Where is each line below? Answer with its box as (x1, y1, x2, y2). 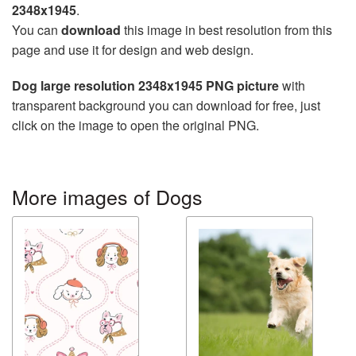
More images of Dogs (12, 182, 203, 211)
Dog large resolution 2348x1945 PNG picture (12, 76, 279, 95)
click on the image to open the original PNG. (12, 116, 259, 135)
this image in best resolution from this (121, 21, 332, 40)
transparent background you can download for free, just (12, 96, 320, 115)
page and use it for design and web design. (12, 41, 253, 60)
